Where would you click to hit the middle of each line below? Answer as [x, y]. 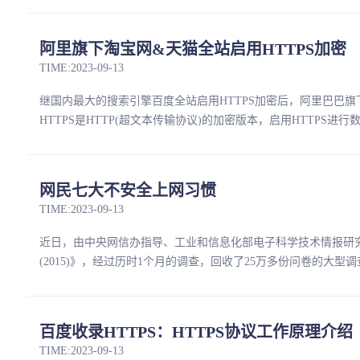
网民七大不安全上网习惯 [128, 190]
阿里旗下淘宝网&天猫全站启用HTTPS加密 [193, 49]
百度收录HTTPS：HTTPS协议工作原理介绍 [196, 332]
